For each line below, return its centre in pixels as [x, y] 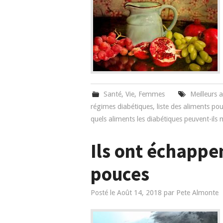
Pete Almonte [197, 193]
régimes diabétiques [122, 107]
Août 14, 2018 [139, 193]
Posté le [104, 193]
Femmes [152, 94]
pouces [120, 174]
